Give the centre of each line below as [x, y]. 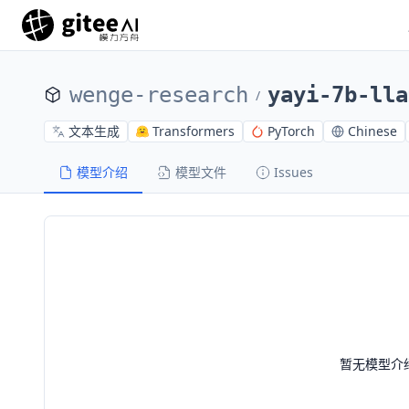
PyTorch [291, 131]
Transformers [194, 131]
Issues [294, 172]
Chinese [372, 131]
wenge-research [159, 95]
